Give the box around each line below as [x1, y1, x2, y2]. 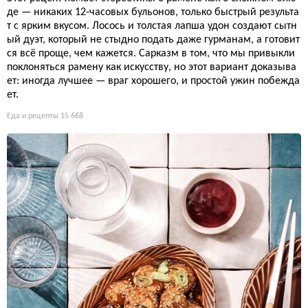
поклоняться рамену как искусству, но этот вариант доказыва [7, 61, 296, 73]
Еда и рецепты [7, 111, 58, 120]
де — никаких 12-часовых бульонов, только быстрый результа [7, 6, 299, 18]
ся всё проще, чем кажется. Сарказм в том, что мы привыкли [7, 47, 295, 59]
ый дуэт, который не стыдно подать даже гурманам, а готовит [7, 34, 300, 45]
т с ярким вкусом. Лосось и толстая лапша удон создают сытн [7, 20, 297, 32]
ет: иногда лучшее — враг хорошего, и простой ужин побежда [7, 75, 300, 87]
